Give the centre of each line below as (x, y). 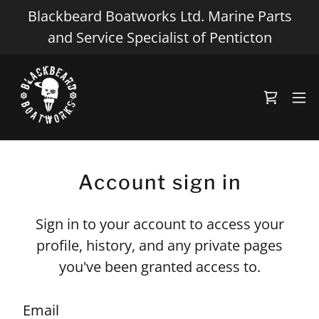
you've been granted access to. (159, 267)
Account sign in (159, 182)
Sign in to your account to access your (159, 224)
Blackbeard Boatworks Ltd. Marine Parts (159, 16)
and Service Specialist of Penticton (159, 37)
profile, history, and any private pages (159, 245)
